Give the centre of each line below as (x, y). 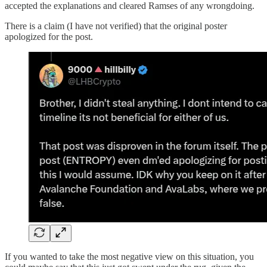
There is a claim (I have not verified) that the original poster (116, 26)
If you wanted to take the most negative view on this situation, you (129, 256)
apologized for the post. (49, 36)
